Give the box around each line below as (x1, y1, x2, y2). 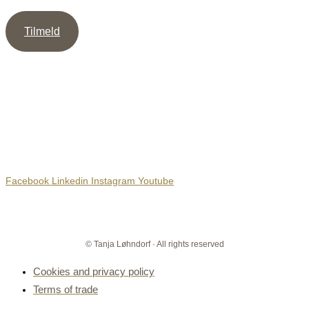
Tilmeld (24, 26, 60, 38)
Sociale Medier (6, 113, 143, 135)
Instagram (91, 175, 135, 186)
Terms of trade (33, 283, 98, 295)
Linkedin (52, 175, 88, 186)
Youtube (138, 175, 174, 186)
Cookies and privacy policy (33, 265, 154, 277)
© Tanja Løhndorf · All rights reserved (85, 239, 224, 249)
